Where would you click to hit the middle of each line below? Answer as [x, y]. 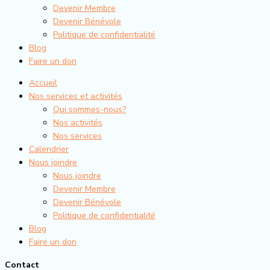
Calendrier [49, 149]
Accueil [43, 83]
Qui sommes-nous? [89, 110]
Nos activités [78, 123]
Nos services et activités [76, 96]
